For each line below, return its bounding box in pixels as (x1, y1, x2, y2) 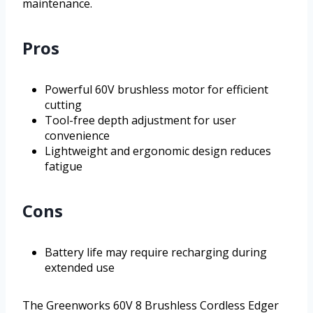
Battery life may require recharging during (45, 245, 267, 261)
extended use (45, 260, 115, 276)
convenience (45, 128, 110, 144)
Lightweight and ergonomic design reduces (45, 143, 271, 159)
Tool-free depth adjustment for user (45, 112, 236, 129)
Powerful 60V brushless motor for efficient (45, 82, 268, 98)
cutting (45, 97, 82, 113)
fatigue (45, 159, 82, 175)
